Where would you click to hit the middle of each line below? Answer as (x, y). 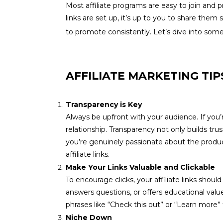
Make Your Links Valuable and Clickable (140, 167)
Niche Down (89, 218)
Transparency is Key (104, 105)
